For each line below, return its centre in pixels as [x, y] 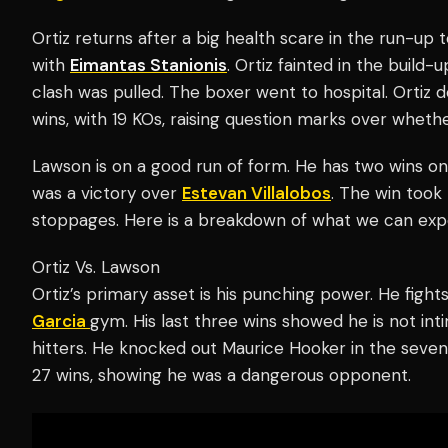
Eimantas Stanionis [148, 64]
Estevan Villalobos [256, 192]
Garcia [61, 320]
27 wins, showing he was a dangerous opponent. [221, 374]
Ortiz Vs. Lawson [96, 266]
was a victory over [107, 192]
